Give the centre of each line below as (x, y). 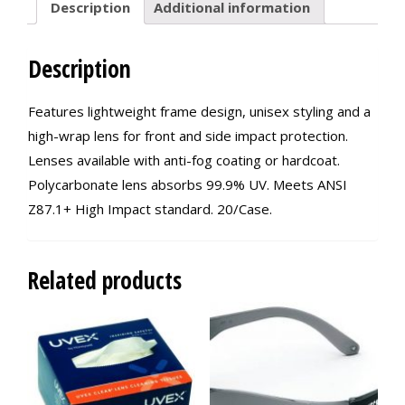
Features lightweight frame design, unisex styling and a (199, 112)
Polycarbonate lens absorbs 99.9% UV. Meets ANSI (188, 185)
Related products (104, 281)
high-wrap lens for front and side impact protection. (188, 136)
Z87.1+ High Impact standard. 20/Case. (150, 209)
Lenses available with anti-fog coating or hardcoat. (184, 160)
